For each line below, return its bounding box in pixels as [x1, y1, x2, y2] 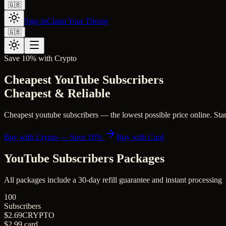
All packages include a [4, 175, 78, 184]
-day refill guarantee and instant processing [86, 175, 222, 184]
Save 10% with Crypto [4, 54, 77, 63]
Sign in [24, 17, 47, 25]
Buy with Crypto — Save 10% [4, 132, 104, 141]
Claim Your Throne [47, 17, 108, 25]
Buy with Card [117, 132, 164, 141]
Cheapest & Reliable [4, 86, 110, 100]
